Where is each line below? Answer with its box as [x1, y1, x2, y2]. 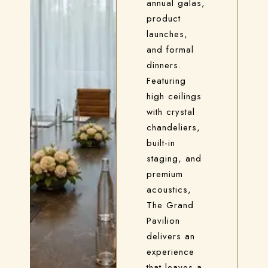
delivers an [147, 230, 196, 243]
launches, [147, 28, 188, 41]
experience [147, 245, 195, 258]
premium [147, 167, 184, 181]
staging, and [147, 152, 202, 165]
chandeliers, [147, 121, 201, 134]
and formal [147, 43, 194, 56]
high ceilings [147, 90, 202, 103]
